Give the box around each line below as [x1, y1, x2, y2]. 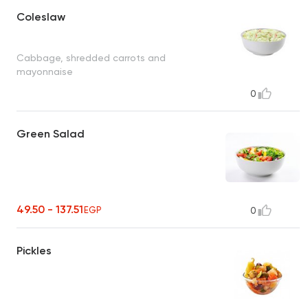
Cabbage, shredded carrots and [16, 52, 166, 63]
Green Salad [16, 127, 85, 141]
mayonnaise [16, 65, 73, 77]
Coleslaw [16, 10, 65, 24]
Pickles [16, 244, 52, 258]
